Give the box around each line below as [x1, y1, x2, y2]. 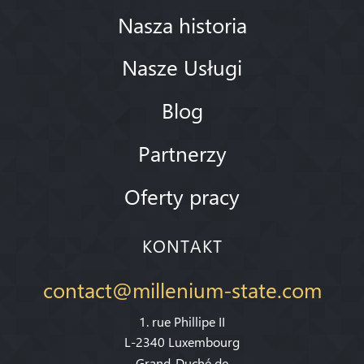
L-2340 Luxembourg [124, 333, 240, 351]
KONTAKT [141, 234, 223, 257]
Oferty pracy [124, 181, 240, 210]
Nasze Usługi [122, 53, 242, 81]
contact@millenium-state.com [42, 275, 322, 303]
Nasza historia [117, 10, 247, 38]
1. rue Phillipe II [139, 312, 225, 330]
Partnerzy [137, 138, 227, 167]
